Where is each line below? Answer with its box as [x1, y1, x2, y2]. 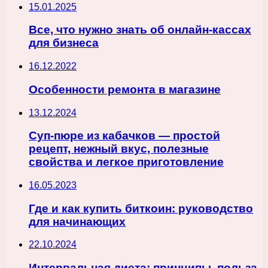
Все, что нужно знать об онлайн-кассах [29, 23, 251, 36]
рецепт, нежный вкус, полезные [29, 142, 209, 156]
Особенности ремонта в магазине [29, 83, 221, 96]
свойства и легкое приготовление [29, 156, 224, 169]
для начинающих [29, 215, 126, 228]
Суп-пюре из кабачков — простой [29, 129, 220, 142]
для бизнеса [29, 36, 99, 50]
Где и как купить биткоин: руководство [29, 202, 253, 215]
